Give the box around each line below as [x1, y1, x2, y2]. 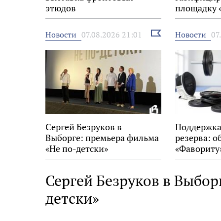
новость [150, 37, 177, 46]
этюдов [45, 1, 76, 14]
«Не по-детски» [45, 142, 108, 154]
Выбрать [150, 28, 178, 38]
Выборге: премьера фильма [45, 131, 159, 144]
